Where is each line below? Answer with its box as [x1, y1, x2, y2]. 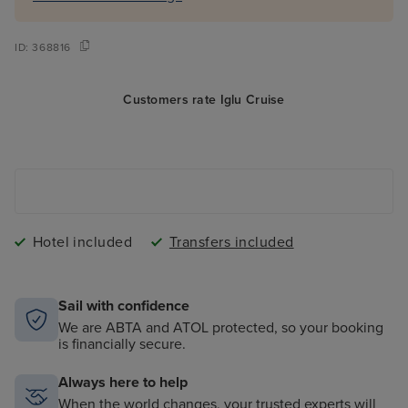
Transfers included [168, 233, 294, 252]
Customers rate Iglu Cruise [123, 92, 285, 108]
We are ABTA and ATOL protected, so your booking [58, 319, 383, 338]
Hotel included [32, 233, 133, 252]
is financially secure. [58, 335, 186, 354]
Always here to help [58, 373, 188, 393]
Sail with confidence [58, 297, 189, 316]
